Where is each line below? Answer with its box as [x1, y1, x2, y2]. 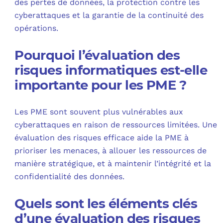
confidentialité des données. [14, 172, 125, 182]
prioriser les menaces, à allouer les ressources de [14, 146, 207, 156]
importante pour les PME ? [14, 77, 186, 94]
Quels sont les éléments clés [14, 196, 198, 212]
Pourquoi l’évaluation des [14, 47, 180, 64]
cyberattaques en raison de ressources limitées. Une [14, 120, 218, 130]
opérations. [14, 23, 59, 33]
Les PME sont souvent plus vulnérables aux [14, 107, 184, 117]
